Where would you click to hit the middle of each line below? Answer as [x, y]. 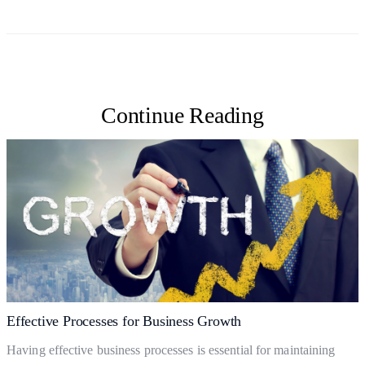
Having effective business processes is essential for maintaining [171, 350]
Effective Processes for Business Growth [124, 321]
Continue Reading [182, 115]
